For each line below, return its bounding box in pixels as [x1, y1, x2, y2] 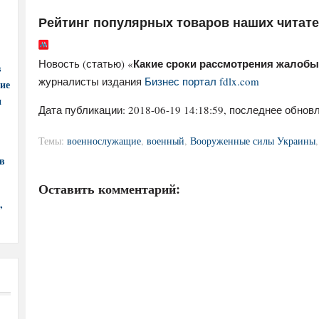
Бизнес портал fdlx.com [145, 74, 259, 88]
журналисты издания [38, 74, 145, 88]
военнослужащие [67, 134, 141, 147]
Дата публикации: [38, 103, 128, 117]
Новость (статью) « [38, 56, 133, 70]
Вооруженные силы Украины [190, 134, 315, 147]
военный [147, 134, 184, 147]
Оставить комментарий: [38, 179, 180, 198]
